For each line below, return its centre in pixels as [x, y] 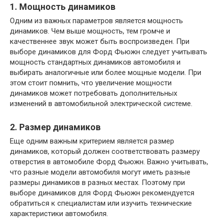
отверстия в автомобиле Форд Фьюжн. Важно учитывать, [109, 162]
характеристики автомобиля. [59, 214]
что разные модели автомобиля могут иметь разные [100, 172]
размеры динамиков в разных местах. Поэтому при [97, 183]
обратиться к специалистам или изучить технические [101, 203]
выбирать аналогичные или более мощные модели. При [106, 73]
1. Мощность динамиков [63, 7]
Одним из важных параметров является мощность [96, 21]
